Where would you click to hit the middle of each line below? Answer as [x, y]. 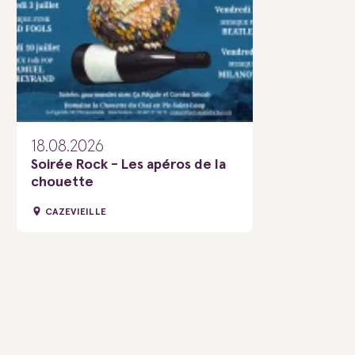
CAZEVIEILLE [76, 212]
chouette [62, 182]
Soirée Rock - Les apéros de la [128, 165]
